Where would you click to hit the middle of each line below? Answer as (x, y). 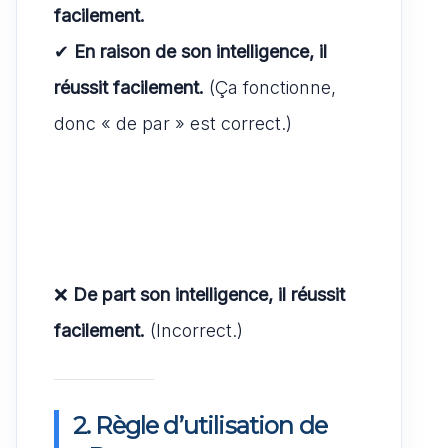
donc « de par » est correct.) (173, 123)
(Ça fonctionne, (270, 87)
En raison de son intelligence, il (200, 51)
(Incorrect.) (194, 330)
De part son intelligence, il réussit (209, 294)
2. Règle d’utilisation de (200, 425)
